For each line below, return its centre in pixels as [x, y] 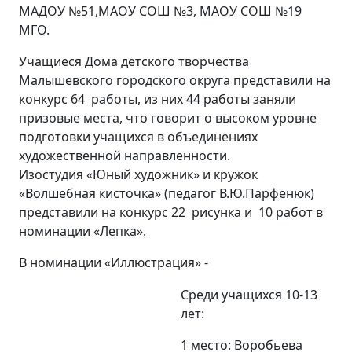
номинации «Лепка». [82, 231]
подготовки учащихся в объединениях [138, 137]
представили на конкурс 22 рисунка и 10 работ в [171, 212]
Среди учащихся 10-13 [249, 295]
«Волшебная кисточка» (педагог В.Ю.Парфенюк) [167, 193]
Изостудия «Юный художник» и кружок [138, 174]
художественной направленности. [125, 156]
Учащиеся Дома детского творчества [134, 61]
